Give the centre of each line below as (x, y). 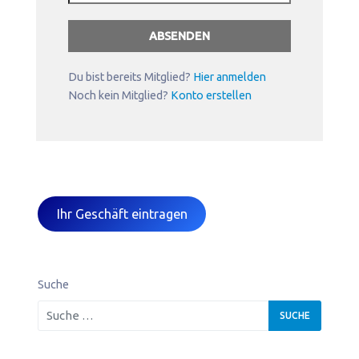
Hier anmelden (230, 77)
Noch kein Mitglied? (119, 95)
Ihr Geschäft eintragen (122, 214)
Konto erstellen (211, 95)
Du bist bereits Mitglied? (131, 77)
